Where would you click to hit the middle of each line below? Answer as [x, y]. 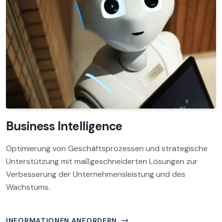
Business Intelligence [64, 126]
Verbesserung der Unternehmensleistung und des [96, 174]
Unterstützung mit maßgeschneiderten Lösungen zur [102, 161]
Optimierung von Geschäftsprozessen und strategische [107, 148]
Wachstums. [28, 187]
